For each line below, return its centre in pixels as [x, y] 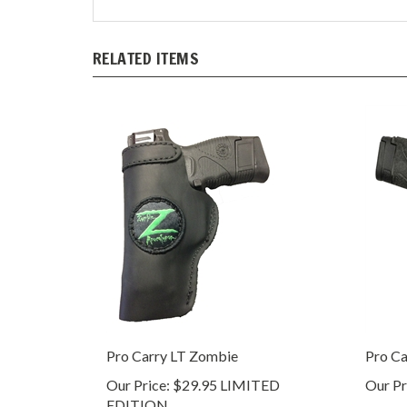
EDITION [137, 386]
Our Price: [138, 366]
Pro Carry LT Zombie [172, 337]
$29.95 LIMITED [225, 366]
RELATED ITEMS [146, 40]
